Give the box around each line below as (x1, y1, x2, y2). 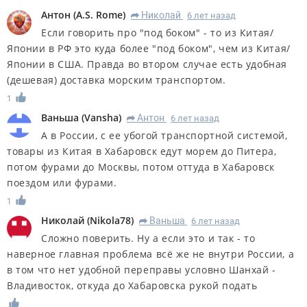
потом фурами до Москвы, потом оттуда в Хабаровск (7, 160, 275, 173)
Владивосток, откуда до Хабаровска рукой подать (7, 278, 258, 292)
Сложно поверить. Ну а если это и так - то (41, 231, 256, 245)
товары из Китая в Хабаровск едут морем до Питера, (7, 144, 277, 158)
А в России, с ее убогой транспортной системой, (41, 128, 288, 142)
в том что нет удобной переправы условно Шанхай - (7, 262, 276, 276)
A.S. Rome (76, 8, 123, 22)
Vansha (84, 110, 119, 124)
